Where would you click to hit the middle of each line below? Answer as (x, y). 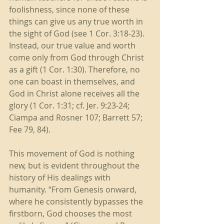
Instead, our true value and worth (73, 45)
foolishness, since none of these (70, 9)
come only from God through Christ (77, 57)
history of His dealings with (61, 177)
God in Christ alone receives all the (75, 93)
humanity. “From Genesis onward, (74, 189)
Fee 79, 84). (31, 129)
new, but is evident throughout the (75, 165)
